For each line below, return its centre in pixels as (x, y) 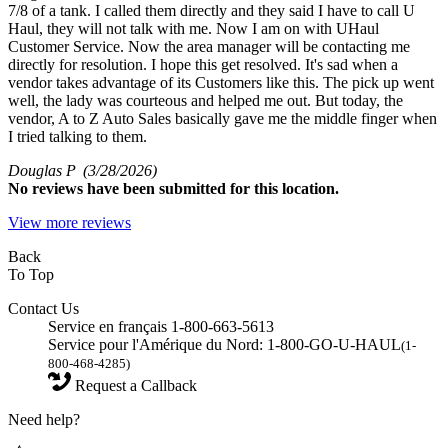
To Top (31, 274)
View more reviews (69, 222)
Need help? (44, 419)
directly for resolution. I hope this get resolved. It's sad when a (203, 64)
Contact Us (43, 308)
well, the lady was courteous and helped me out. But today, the (205, 100)
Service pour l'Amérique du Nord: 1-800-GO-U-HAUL (224, 344)
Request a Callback (134, 385)
